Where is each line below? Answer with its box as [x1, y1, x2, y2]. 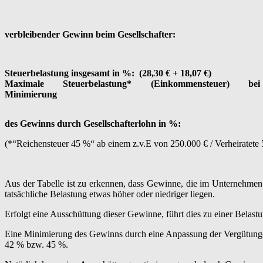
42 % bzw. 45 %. [5, 239, 68, 249]
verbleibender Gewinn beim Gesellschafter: [5, 29, 176, 39]
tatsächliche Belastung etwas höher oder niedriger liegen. [5, 188, 215, 199]
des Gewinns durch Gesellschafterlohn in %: [5, 118, 181, 129]
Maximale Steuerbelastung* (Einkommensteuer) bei [5, 78, 260, 89]
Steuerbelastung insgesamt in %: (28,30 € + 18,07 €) [5, 68, 211, 78]
